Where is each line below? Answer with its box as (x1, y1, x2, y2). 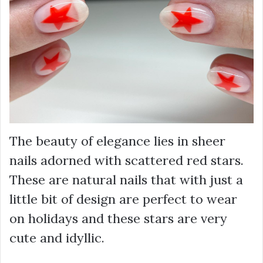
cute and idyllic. (9, 229, 104, 246)
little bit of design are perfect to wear (9, 190, 237, 207)
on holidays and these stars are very (9, 210, 227, 227)
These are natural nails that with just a (9, 171, 243, 188)
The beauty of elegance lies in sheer (9, 132, 225, 149)
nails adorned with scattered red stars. (9, 151, 244, 168)
